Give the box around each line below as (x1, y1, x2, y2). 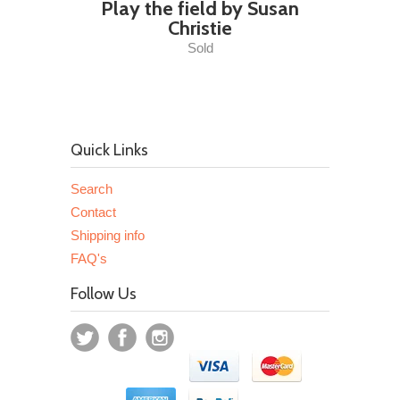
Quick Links (71, 139, 148, 160)
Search (71, 180, 112, 196)
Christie (168, 15, 232, 40)
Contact (71, 204, 116, 220)
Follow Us (71, 283, 137, 304)
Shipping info (71, 227, 145, 243)
